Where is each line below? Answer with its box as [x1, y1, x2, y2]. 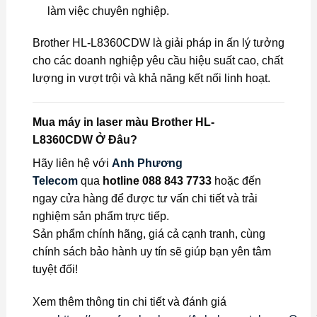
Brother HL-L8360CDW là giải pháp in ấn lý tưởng [32, 37, 284, 50]
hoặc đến [211, 175, 261, 188]
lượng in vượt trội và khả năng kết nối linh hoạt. [32, 72, 270, 85]
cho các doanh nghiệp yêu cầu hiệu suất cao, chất [32, 54, 283, 67]
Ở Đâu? [95, 134, 137, 146]
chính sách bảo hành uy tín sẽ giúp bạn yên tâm [32, 246, 271, 258]
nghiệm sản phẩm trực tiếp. [32, 210, 169, 223]
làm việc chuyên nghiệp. [47, 4, 169, 17]
